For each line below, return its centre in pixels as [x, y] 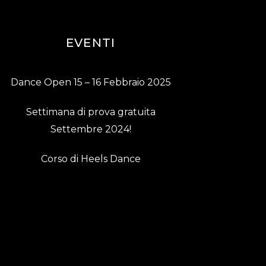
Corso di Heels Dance [91, 159]
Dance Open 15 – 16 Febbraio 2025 [91, 83]
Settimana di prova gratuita [91, 112]
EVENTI [91, 43]
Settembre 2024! [91, 129]
